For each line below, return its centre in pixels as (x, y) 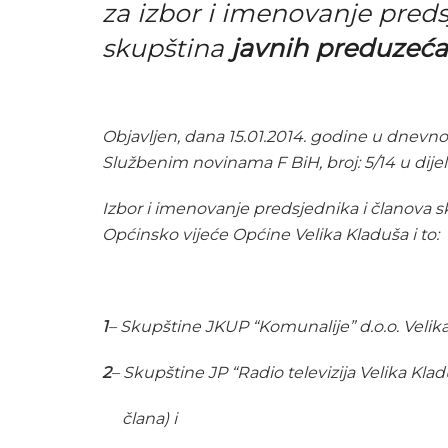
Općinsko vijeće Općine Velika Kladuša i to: (270, 235)
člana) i (139, 419)
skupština (166, 47)
